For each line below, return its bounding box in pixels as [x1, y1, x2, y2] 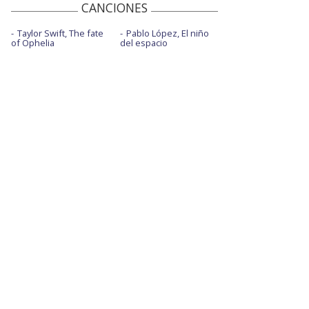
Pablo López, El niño [126, 27, 209, 40]
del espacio [119, 37, 168, 50]
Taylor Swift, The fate [17, 27, 103, 40]
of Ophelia [11, 37, 54, 50]
